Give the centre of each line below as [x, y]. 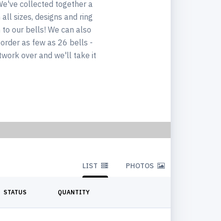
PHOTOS [141, 166]
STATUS [15, 192]
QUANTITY [74, 192]
